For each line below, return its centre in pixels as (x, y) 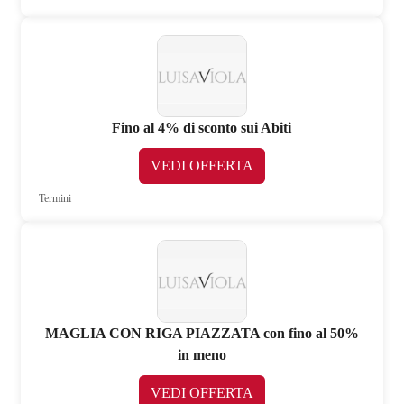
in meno (202, 354)
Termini (55, 199)
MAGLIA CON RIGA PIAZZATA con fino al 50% (202, 333)
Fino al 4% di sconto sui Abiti (202, 128)
